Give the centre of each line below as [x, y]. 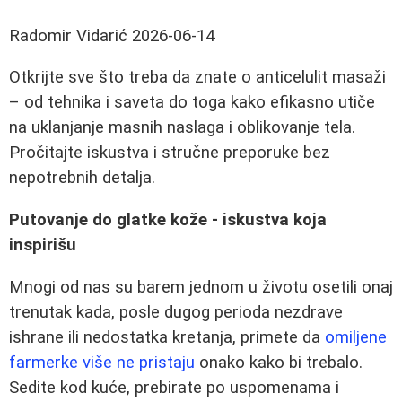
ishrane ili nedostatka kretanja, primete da [167, 337]
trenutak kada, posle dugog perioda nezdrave [176, 312]
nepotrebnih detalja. [82, 178]
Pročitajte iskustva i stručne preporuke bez [170, 153]
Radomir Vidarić [68, 35]
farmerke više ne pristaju [102, 362]
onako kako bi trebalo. [279, 362]
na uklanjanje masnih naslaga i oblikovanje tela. [182, 128]
